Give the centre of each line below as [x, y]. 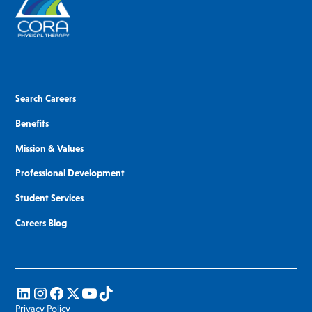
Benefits [32, 123]
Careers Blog [41, 223]
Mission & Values [50, 148]
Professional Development [70, 173]
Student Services [50, 198]
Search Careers [46, 99]
